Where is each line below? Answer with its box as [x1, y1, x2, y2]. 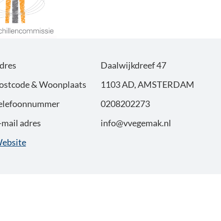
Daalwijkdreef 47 [101, 60, 167, 71]
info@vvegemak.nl [101, 117, 172, 129]
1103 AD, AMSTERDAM [101, 79, 195, 90]
